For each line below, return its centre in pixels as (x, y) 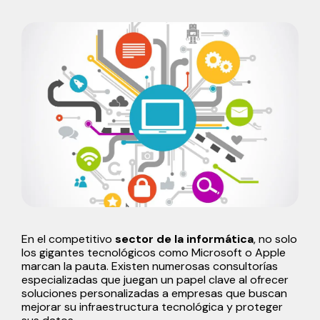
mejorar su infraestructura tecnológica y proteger (152, 306)
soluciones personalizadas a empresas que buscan (154, 293)
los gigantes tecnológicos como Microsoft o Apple (154, 252)
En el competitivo (68, 239)
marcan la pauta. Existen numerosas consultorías (150, 266)
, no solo (275, 239)
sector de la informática (184, 239)
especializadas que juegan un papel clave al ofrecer (155, 279)
